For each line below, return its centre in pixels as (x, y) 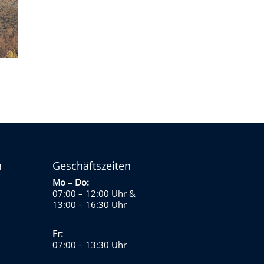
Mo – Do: (71, 182)
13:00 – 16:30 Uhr (90, 205)
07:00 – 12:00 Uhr (90, 194)
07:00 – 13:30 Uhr (90, 245)
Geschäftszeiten (92, 166)
